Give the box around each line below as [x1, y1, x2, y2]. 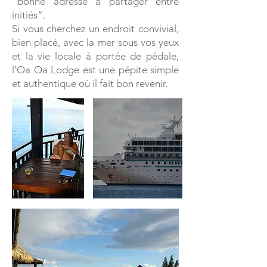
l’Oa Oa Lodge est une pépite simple [12, 64, 179, 76]
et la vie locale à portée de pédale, [12, 50, 179, 62]
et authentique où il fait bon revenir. [12, 77, 167, 89]
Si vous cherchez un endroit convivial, [12, 23, 179, 35]
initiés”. [12, 9, 45, 21]
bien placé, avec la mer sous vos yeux [12, 36, 179, 48]
